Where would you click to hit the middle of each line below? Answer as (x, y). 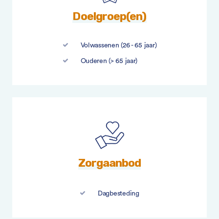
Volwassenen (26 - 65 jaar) (119, 45)
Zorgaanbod (109, 163)
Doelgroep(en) (109, 16)
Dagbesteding (119, 194)
